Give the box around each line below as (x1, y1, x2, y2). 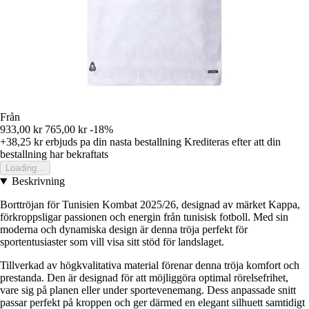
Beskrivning (11, 175, 65, 188)
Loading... (6, 163, 45, 174)
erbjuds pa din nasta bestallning (43, 136, 181, 148)
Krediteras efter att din (184, 136, 281, 148)
